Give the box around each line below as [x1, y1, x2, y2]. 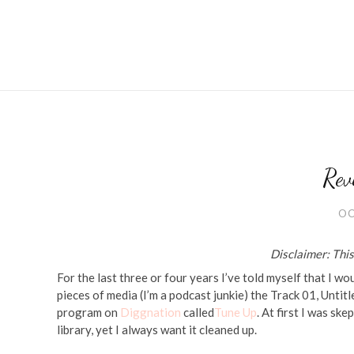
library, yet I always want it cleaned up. [57, 322, 257, 337]
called [181, 305, 214, 319]
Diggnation [120, 305, 181, 319]
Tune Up [214, 305, 257, 319]
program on [57, 305, 120, 319]
